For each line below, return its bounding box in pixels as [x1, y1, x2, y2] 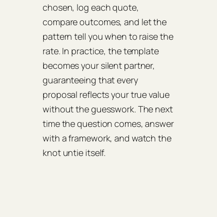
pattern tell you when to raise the [43, 31, 173, 43]
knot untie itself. [43, 147, 106, 159]
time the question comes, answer [43, 118, 174, 130]
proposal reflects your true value [43, 89, 170, 101]
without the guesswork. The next [43, 103, 173, 115]
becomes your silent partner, [43, 60, 155, 72]
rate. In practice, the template [43, 45, 159, 57]
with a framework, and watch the [43, 132, 171, 144]
